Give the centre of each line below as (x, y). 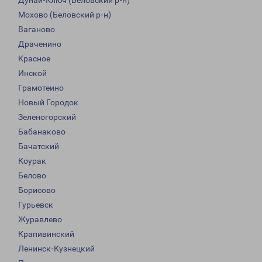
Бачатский (39, 146)
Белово (32, 176)
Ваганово (37, 30)
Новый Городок (48, 103)
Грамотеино (41, 88)
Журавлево (40, 220)
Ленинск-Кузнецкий (56, 249)
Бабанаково (42, 132)
